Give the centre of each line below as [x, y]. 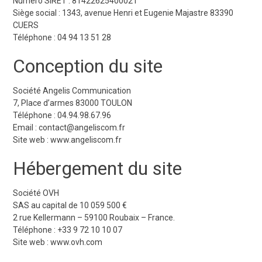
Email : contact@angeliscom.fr [69, 127]
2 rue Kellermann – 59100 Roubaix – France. [94, 217]
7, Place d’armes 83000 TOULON [73, 103]
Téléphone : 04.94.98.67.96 [62, 115]
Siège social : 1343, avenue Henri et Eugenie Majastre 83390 [123, 13]
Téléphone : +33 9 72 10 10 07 [68, 230]
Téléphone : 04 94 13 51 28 [62, 37]
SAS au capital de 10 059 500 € [70, 205]
